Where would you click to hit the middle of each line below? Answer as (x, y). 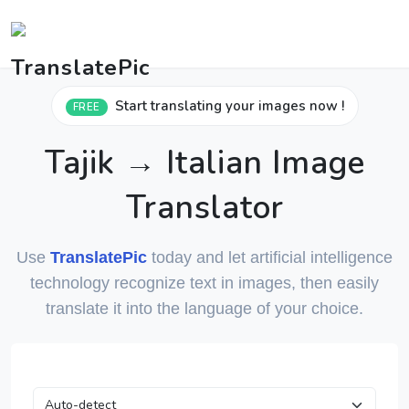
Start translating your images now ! (229, 106)
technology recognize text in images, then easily (204, 283)
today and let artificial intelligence (270, 257)
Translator (204, 208)
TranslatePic (99, 257)
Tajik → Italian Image (204, 163)
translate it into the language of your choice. (204, 309)
